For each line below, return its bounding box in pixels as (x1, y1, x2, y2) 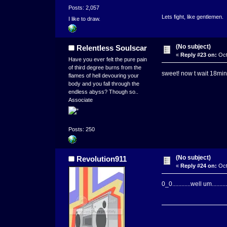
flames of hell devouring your (68, 72, 139, 79)
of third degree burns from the (68, 64, 141, 70)
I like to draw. (68, 15, 100, 22)
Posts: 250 (68, 126, 95, 133)
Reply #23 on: (180, 51, 217, 58)
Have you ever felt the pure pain (68, 56, 147, 62)
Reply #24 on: (180, 162, 217, 169)
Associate (68, 96, 93, 103)
